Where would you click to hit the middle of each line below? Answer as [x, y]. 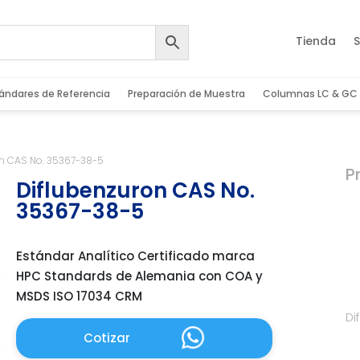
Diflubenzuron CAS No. [136, 191]
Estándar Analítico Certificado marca [136, 256]
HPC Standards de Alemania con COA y [140, 276]
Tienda [315, 41]
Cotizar [107, 338]
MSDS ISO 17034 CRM [80, 296]
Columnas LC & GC [310, 94]
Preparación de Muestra [186, 94]
